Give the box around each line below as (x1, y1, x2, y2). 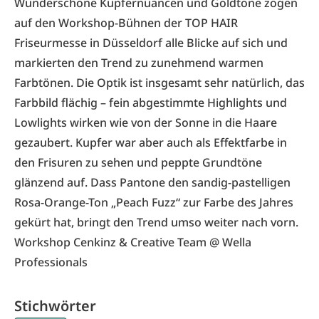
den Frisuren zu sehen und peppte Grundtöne (14, 155, 262, 170)
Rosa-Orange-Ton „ (14, 194, 116, 210)
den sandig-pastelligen (165, 174, 291, 190)
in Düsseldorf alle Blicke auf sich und (87, 35, 288, 51)
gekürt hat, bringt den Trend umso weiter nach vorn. (14, 214, 301, 230)
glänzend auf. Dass (14, 174, 120, 190)
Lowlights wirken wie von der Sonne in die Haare (14, 115, 277, 130)
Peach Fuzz (116, 194, 176, 210)
